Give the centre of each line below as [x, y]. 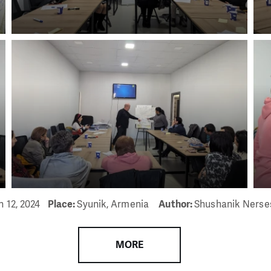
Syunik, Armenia [114, 204]
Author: [177, 204]
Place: [62, 204]
